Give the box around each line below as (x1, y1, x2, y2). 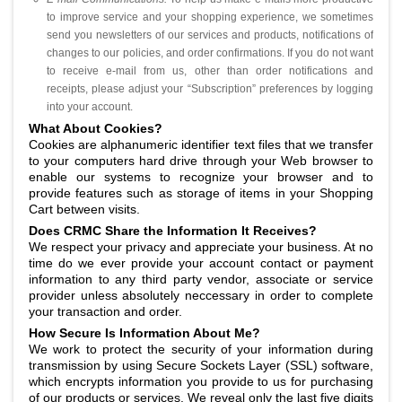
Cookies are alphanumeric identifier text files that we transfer (29, 137, 373, 152)
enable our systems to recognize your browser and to (29, 170, 373, 184)
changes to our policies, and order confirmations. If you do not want (47, 47, 373, 59)
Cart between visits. (29, 202, 140, 216)
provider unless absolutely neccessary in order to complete (29, 288, 373, 302)
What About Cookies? (29, 121, 162, 135)
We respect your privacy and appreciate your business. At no (29, 240, 373, 254)
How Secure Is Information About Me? (29, 326, 260, 340)
